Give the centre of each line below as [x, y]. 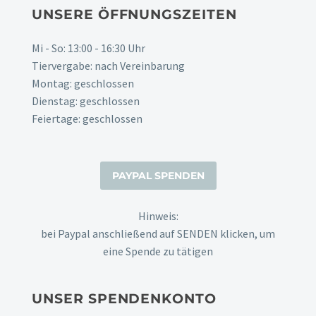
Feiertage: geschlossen [87, 118]
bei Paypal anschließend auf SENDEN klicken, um [158, 233]
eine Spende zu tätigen [158, 251]
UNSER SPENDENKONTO [124, 299]
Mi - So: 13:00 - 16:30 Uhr [89, 48]
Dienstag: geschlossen [86, 101]
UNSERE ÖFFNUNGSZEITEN [134, 14]
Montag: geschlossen [83, 83]
